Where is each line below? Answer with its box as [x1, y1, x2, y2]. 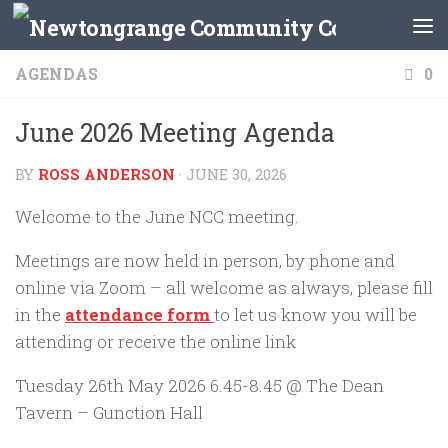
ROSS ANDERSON [38, 165, 175, 184]
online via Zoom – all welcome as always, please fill [15, 275, 433, 299]
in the [15, 302, 65, 326]
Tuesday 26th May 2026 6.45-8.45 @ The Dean [15, 373, 384, 397]
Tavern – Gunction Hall [15, 400, 203, 424]
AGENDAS [15, 63, 98, 84]
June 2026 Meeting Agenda [15, 116, 335, 149]
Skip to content [27, 19, 170, 43]
